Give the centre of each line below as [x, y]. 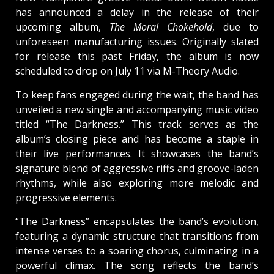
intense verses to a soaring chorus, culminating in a [137, 250]
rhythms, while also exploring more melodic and [137, 183]
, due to [235, 27]
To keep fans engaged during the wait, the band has [137, 94]
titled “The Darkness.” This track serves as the [137, 124]
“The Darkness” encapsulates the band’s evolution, [137, 221]
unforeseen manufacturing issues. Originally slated [137, 41]
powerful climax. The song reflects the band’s [137, 265]
